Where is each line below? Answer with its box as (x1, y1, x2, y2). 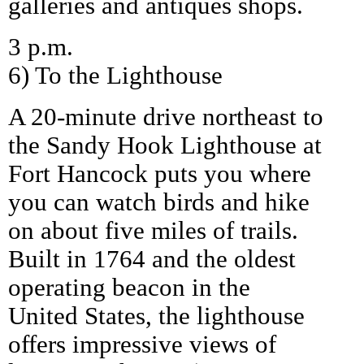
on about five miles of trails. (8, 216, 298, 245)
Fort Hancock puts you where (8, 159, 311, 188)
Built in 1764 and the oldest (8, 245, 296, 273)
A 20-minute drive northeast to (8, 102, 323, 131)
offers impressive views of (8, 330, 276, 358)
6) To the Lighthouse (8, 61, 223, 89)
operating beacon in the (8, 273, 250, 301)
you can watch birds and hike (8, 188, 310, 216)
